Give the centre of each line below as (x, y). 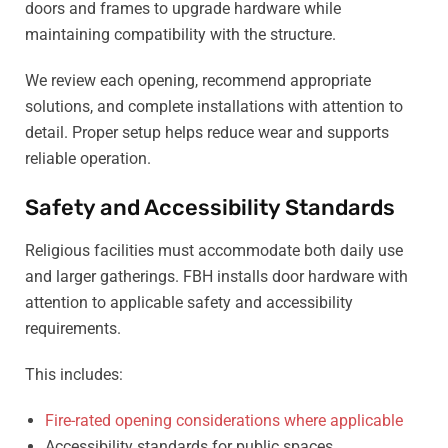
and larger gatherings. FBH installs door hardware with (216, 276)
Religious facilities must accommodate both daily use (214, 250)
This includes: (74, 374)
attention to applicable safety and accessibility (189, 302)
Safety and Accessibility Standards (210, 207)
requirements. (73, 328)
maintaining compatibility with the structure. (180, 34)
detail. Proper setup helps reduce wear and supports (207, 132)
